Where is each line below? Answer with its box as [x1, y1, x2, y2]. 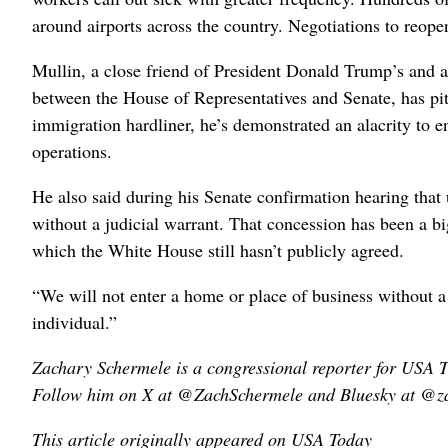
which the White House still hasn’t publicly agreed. [32, 237, 404, 262]
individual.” [32, 309, 117, 334]
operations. [32, 138, 112, 163]
